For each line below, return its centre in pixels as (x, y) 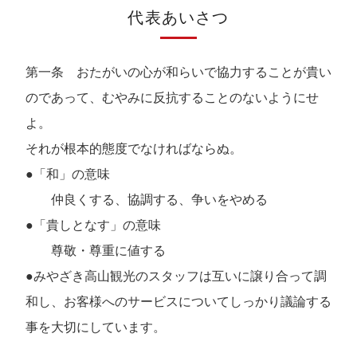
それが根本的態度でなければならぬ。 (134, 149)
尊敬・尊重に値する (96, 251)
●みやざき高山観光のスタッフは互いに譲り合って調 (176, 277)
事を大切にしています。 (96, 328)
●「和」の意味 (68, 175)
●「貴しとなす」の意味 (93, 226)
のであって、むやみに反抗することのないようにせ (172, 98)
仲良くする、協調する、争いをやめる (147, 200)
